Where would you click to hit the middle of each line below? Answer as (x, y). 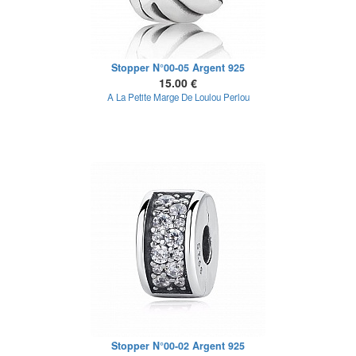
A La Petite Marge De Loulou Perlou (178, 97)
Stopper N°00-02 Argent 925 (178, 346)
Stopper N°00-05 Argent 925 (178, 68)
